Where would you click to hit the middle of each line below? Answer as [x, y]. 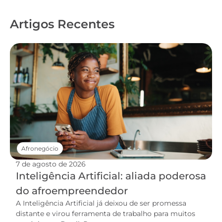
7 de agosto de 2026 [51, 164]
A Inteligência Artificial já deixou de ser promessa [101, 203]
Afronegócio [40, 149]
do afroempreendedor [72, 191]
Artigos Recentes [62, 24]
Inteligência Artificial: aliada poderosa [111, 176]
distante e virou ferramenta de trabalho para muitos [106, 214]
